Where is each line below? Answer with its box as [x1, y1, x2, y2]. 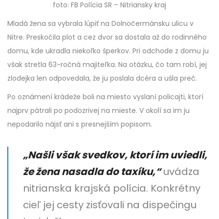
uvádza [161, 165, 199, 179]
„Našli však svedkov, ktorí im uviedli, [23, 148, 207, 162]
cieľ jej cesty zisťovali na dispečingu [23, 198, 197, 212]
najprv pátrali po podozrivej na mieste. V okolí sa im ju [7, 106, 190, 116]
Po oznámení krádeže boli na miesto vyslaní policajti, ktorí [7, 92, 203, 102]
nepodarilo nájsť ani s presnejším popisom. [7, 119, 152, 130]
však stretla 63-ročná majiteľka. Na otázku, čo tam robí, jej [7, 60, 207, 70]
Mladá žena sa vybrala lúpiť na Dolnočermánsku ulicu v [7, 19, 194, 29]
